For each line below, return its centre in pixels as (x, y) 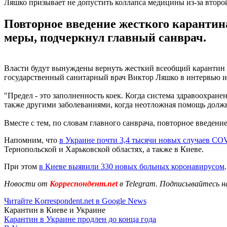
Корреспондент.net (84, 183)
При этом (22, 166)
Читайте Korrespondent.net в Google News (75, 201)
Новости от (26, 183)
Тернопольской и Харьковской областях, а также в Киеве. (104, 149)
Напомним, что (32, 140)
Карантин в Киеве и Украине (55, 210)
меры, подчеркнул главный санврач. (105, 37)
